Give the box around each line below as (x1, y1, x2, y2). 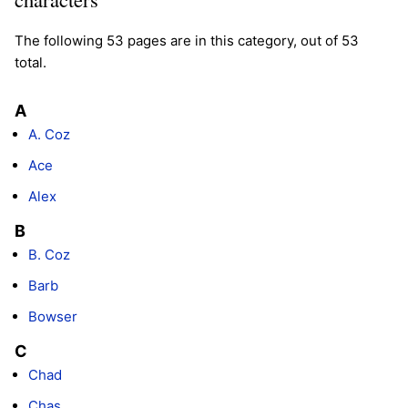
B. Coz (28, 245, 70, 263)
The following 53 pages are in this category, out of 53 (15, 31, 359, 49)
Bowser (28, 307, 77, 325)
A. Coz (28, 125, 70, 143)
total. (15, 53, 46, 71)
